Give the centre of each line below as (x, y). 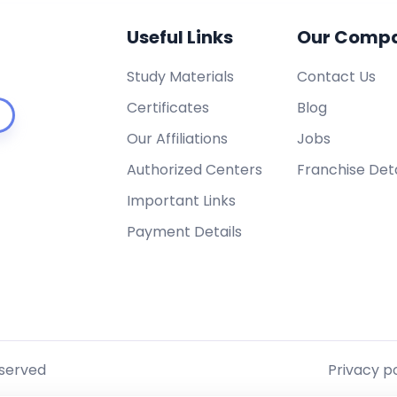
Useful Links (179, 37)
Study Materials (180, 77)
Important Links (181, 201)
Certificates (167, 108)
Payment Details (184, 232)
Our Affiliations (177, 139)
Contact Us (337, 77)
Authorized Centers (194, 170)
